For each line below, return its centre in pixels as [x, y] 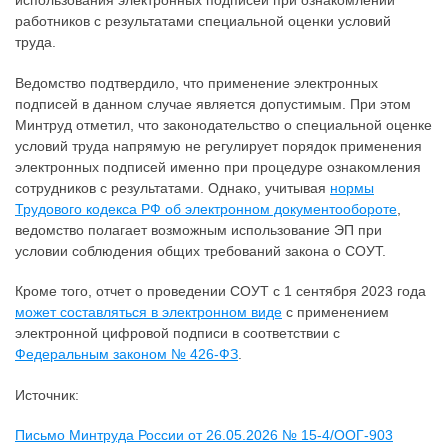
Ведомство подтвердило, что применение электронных [196, 82]
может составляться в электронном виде [148, 312]
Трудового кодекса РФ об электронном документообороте [206, 208]
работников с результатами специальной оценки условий [203, 21]
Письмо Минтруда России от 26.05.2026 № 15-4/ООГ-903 [204, 435]
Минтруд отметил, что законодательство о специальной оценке [223, 124]
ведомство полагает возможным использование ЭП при [198, 229]
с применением [335, 312]
